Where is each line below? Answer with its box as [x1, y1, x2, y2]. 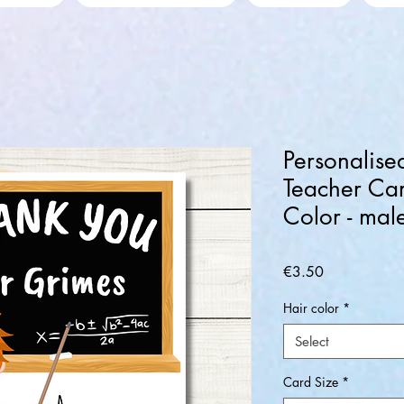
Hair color [283, 299, 339, 317]
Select [295, 333, 329, 350]
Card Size [283, 373, 338, 390]
